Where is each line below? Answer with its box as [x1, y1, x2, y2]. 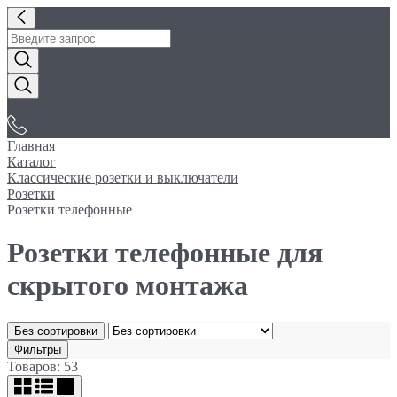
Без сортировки [14, 323, 97, 338]
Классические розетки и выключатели [7, 170, 238, 185]
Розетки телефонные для [7, 237, 323, 269]
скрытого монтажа [7, 269, 248, 302]
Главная [7, 138, 55, 153]
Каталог [7, 154, 56, 169]
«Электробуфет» [7, 99, 106, 114]
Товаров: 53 [7, 358, 78, 374]
